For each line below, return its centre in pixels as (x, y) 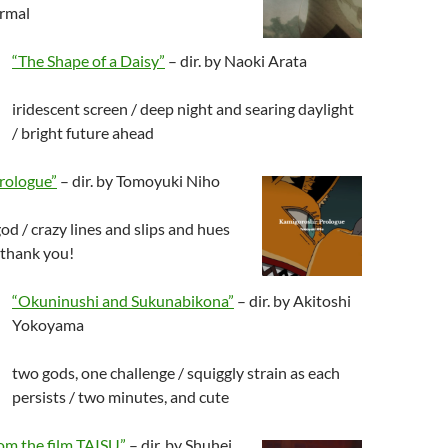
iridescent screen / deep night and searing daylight (183, 108)
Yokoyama (48, 324)
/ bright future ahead (83, 132)
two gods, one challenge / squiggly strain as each (176, 372)
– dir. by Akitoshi (292, 300)
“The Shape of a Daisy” (88, 60)
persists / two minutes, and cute (120, 396)
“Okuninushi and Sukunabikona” (123, 300)
